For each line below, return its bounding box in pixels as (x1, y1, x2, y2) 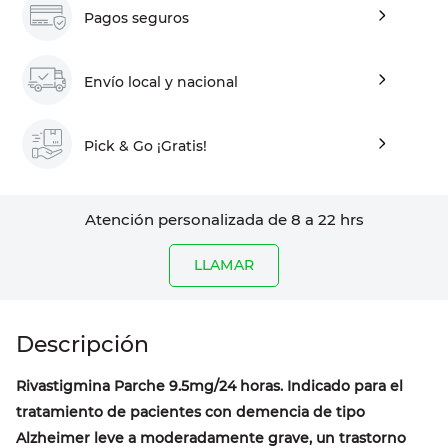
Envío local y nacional (84, 72, 238, 91)
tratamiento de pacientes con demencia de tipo (16, 403, 365, 422)
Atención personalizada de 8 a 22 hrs (84, 210, 364, 230)
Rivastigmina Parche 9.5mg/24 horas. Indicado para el (16, 377, 403, 396)
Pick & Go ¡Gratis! (84, 136, 207, 155)
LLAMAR (194, 256, 254, 275)
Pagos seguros (84, 8, 189, 27)
